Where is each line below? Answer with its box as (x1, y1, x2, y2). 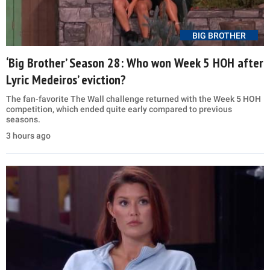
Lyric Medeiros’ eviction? (6, 71, 126, 88)
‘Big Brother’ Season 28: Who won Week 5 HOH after (6, 54, 263, 71)
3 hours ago (6, 130, 51, 140)
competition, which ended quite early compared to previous (6, 104, 232, 114)
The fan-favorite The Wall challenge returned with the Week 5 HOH (6, 93, 261, 104)
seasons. (6, 114, 40, 124)
